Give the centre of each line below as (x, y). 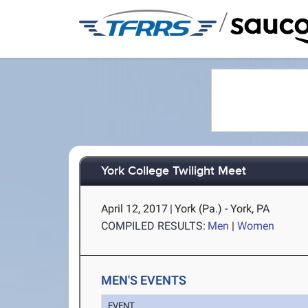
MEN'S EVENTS (144, 280)
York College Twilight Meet (174, 172)
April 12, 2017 (135, 209)
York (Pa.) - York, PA (222, 209)
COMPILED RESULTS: (154, 226)
